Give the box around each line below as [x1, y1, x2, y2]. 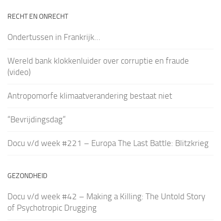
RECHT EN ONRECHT [7, 12, 68, 21]
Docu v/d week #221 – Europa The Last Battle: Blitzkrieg [7, 138, 209, 148]
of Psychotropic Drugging [7, 202, 97, 213]
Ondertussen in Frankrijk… [7, 32, 100, 42]
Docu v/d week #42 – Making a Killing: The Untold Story [7, 191, 205, 201]
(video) [7, 67, 31, 77]
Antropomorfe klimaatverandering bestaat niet [7, 90, 172, 101]
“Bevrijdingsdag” [7, 114, 66, 124]
